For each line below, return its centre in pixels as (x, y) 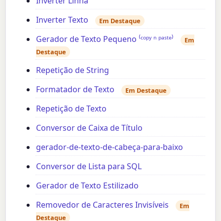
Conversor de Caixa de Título (90, 128)
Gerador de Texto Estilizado (88, 186)
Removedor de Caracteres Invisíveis (103, 205)
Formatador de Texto (75, 90)
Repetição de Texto (72, 109)
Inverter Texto (62, 20)
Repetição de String (73, 70)
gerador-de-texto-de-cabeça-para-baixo (110, 147)
